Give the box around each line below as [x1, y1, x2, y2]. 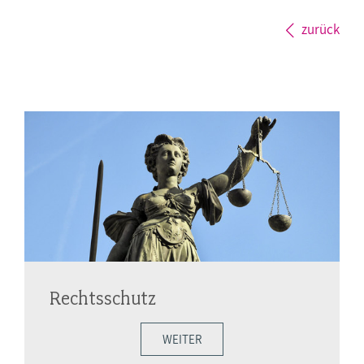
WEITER [162, 331, 201, 347]
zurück [301, 20, 340, 39]
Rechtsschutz [49, 285, 156, 310]
